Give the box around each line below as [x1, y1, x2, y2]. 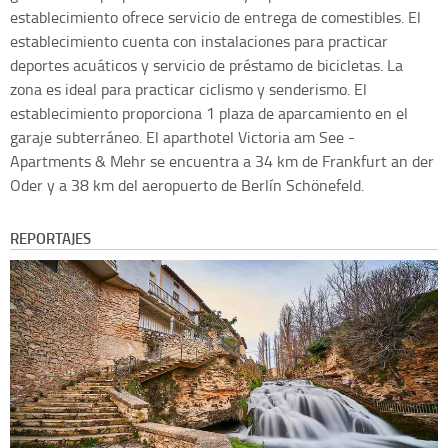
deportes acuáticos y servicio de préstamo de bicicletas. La [10, 53, 403, 76]
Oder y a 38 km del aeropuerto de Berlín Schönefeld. [10, 173, 364, 196]
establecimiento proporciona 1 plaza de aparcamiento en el [10, 101, 408, 124]
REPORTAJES [10, 226, 91, 249]
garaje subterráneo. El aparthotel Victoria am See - [10, 125, 355, 148]
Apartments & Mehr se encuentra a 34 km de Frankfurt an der [10, 149, 434, 172]
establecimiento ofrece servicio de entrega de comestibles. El [10, 5, 421, 28]
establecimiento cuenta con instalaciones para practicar [10, 29, 388, 52]
